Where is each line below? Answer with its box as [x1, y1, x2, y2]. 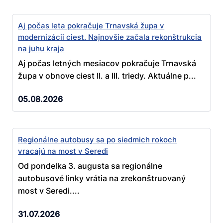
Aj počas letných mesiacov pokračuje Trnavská [18, 58, 197, 68]
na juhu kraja [18, 44, 65, 54]
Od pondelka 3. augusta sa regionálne [18, 160, 163, 171]
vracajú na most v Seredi [18, 146, 109, 156]
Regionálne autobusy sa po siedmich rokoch [18, 134, 177, 144]
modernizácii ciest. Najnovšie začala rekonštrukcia [18, 32, 202, 42]
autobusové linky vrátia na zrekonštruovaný [18, 173, 186, 183]
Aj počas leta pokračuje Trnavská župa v [18, 21, 165, 31]
